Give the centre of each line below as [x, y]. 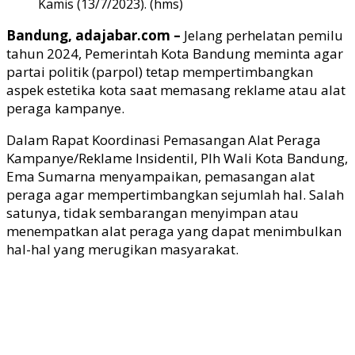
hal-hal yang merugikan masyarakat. [122, 249]
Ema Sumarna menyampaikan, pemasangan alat [160, 176]
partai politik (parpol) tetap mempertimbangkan [160, 71]
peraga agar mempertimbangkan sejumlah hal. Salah [175, 194]
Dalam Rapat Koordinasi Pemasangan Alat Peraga [164, 139]
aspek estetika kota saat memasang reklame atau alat [176, 90]
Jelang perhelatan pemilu [263, 35]
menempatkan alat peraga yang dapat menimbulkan [174, 231]
